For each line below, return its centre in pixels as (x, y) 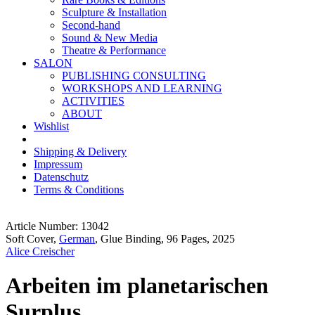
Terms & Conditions (79, 189)
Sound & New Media (110, 38)
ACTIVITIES (93, 101)
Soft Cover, (32, 239)
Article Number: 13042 (57, 226)
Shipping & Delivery (80, 152)
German (77, 239)
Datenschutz (61, 177)
